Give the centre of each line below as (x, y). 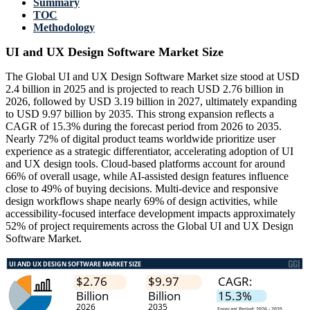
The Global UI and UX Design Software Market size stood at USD (153, 77)
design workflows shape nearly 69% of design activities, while (142, 201)
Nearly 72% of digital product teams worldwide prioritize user (140, 139)
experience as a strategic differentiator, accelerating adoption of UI (149, 152)
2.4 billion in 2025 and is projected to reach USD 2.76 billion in (145, 89)
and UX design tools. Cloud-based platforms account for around (145, 164)
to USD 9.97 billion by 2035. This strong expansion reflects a (140, 114)
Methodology (64, 28)
